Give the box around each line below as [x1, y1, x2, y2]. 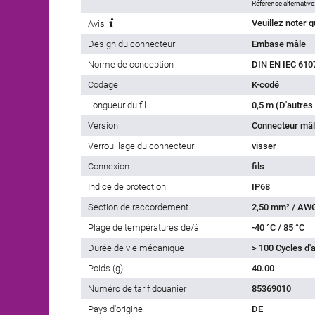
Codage [88, 79, 118, 91]
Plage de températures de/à [88, 222, 199, 233]
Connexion [88, 161, 129, 172]
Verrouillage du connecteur [88, 141, 194, 152]
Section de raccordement [88, 202, 188, 213]
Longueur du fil [88, 100, 146, 111]
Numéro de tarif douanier [88, 283, 186, 295]
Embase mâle [252, 39, 306, 50]
